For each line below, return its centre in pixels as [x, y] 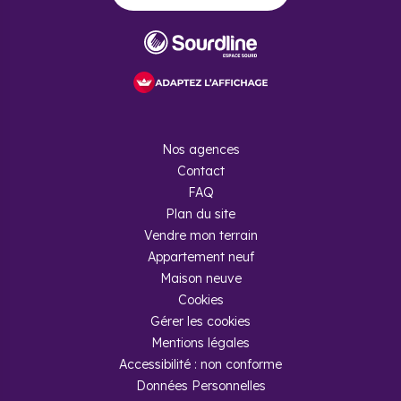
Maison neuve [200, 278]
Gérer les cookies [200, 321]
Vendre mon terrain [200, 235]
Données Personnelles [200, 386]
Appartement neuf [200, 257]
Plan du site [200, 214]
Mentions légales [200, 343]
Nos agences [200, 149]
